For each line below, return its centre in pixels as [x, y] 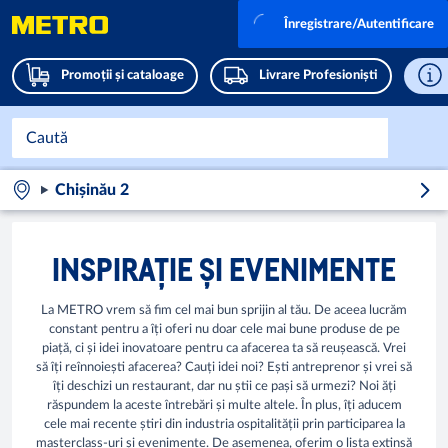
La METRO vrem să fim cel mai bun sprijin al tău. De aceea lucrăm [224, 310]
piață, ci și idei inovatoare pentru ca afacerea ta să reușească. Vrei [224, 348]
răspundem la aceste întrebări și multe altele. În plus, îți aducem [224, 405]
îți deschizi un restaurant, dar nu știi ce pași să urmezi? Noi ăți [224, 386]
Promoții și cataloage [122, 75]
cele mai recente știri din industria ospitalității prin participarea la [224, 424]
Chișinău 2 [91, 190]
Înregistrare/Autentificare [359, 24]
